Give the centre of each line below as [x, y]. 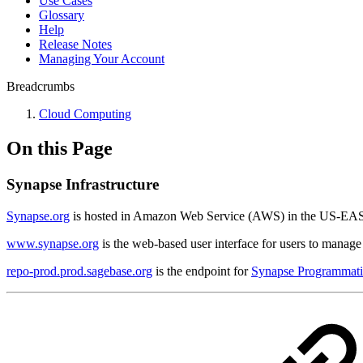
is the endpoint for [202, 271]
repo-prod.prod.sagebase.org [79, 271]
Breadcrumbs [41, 86]
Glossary [62, 15]
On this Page [60, 148]
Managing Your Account [102, 59]
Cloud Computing [85, 114]
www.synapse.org [53, 243]
